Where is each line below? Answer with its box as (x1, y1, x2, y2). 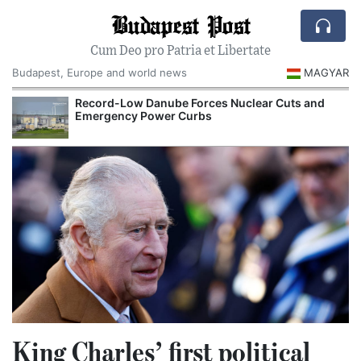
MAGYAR (304, 66, 349, 79)
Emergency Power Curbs (75, 108, 212, 122)
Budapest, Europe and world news (12, 66, 187, 79)
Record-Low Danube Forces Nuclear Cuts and (75, 95, 325, 110)
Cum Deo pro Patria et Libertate (90, 44, 271, 57)
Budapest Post (111, 9, 250, 39)
